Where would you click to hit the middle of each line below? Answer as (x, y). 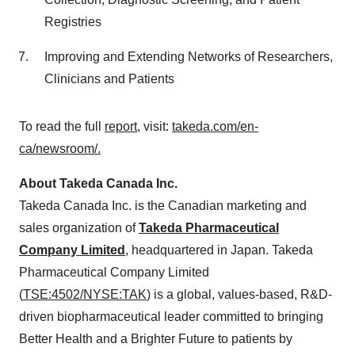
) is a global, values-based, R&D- (239, 295)
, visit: (155, 127)
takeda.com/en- (215, 127)
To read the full (62, 127)
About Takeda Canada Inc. (98, 184)
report (121, 127)
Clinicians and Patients (109, 79)
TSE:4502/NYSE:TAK (85, 295)
